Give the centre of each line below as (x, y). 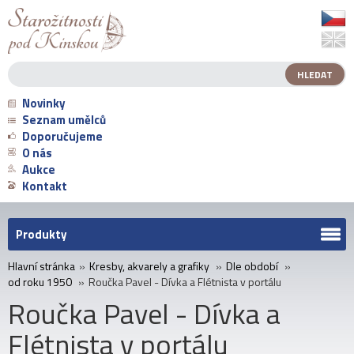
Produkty (41, 235)
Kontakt (45, 186)
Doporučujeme (62, 137)
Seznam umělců (64, 120)
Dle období (252, 266)
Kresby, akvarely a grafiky (149, 266)
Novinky (44, 104)
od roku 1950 (40, 282)
